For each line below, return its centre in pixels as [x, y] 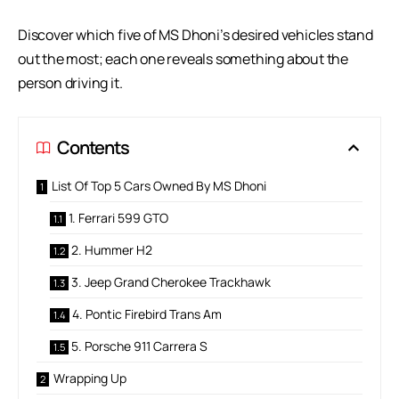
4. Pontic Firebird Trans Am [147, 313]
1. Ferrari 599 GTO [118, 217]
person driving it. [70, 82]
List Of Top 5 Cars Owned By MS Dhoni [159, 185]
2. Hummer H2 [112, 249]
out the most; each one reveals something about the [183, 58]
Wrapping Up [90, 378]
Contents [93, 147]
